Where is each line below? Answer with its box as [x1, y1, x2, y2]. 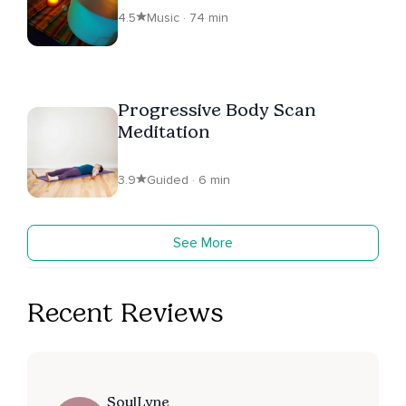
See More [173, 233, 233, 252]
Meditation [118, 120, 209, 142]
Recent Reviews [27, 295, 224, 329]
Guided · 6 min [147, 171, 230, 188]
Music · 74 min [147, 9, 228, 25]
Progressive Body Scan [118, 98, 315, 121]
